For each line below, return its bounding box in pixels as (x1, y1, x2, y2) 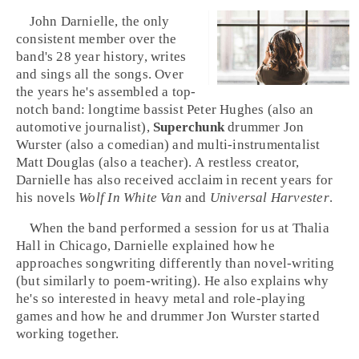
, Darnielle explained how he (107, 237, 275, 253)
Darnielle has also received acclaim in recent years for (16, 171, 333, 188)
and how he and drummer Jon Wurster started (53, 308, 320, 324)
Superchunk (152, 119, 224, 135)
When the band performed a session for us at (29, 220, 292, 236)
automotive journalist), (16, 119, 153, 135)
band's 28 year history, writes (16, 48, 187, 64)
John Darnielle (29, 13, 115, 29)
